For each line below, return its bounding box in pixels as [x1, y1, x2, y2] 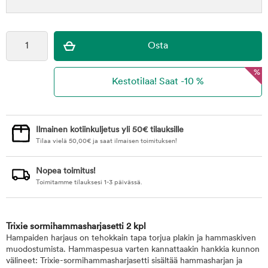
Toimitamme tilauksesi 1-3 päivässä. [36, 179, 142, 186]
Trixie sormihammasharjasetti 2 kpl [6, 223, 146, 232]
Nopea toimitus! [36, 167, 96, 176]
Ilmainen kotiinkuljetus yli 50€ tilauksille [36, 126, 184, 135]
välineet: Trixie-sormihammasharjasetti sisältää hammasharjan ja [6, 257, 242, 266]
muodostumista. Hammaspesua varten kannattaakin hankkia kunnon [6, 245, 260, 254]
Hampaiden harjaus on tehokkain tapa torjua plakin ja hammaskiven [6, 234, 256, 243]
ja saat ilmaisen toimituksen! [91, 138, 177, 145]
